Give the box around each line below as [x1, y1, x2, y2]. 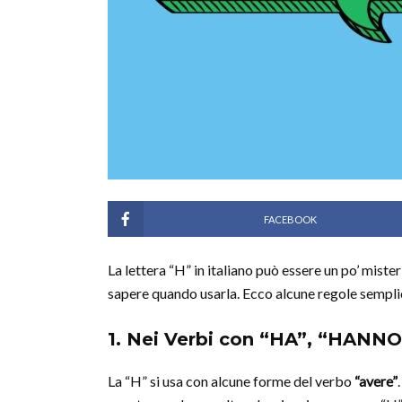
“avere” [354, 372, 398, 389]
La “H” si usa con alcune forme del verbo [108, 372, 354, 389]
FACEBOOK [263, 213, 317, 225]
